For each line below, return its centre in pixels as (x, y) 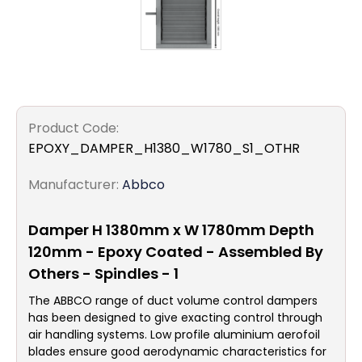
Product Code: (74, 128)
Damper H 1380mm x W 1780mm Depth (171, 230)
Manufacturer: (74, 185)
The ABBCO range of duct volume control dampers (173, 301)
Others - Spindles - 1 (103, 274)
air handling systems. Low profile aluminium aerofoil (174, 335)
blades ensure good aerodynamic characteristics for (177, 351)
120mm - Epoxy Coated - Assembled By (176, 252)
